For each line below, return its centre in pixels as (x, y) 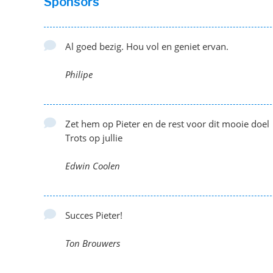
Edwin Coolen (93, 166)
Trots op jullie (94, 138)
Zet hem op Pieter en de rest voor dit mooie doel (167, 124)
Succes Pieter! (94, 215)
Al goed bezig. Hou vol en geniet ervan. (147, 46)
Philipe (79, 74)
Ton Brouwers (93, 243)
